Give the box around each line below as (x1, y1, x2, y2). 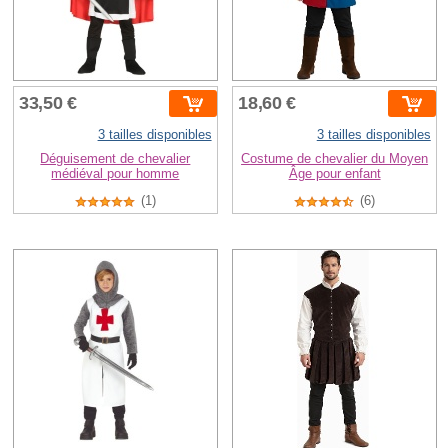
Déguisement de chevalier (40, 151, 191, 167)
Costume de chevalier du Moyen (241, 151, 429, 167)
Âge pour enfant (288, 166, 381, 182)
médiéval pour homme (51, 166, 180, 182)
